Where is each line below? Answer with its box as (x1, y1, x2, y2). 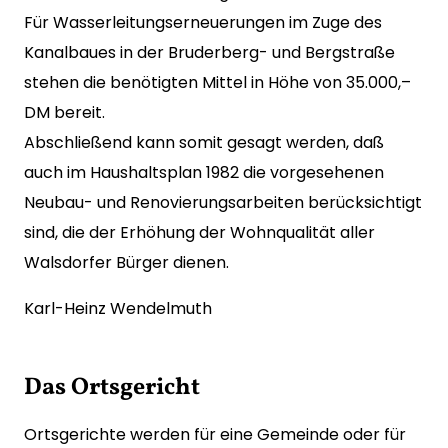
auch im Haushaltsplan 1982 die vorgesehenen (24, 161, 384, 184)
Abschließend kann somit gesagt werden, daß (24, 131, 384, 154)
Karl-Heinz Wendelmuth (24, 297, 212, 320)
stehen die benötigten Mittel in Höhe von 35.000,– (24, 71, 411, 94)
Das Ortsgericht (24, 371, 200, 405)
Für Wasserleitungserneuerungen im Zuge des (24, 11, 382, 34)
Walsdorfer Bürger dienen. (24, 251, 229, 274)
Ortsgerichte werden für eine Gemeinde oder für (24, 423, 406, 446)
